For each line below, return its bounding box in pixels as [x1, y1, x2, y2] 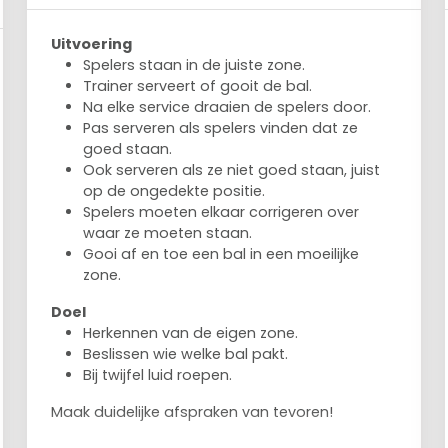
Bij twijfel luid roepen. [83, 365, 233, 385]
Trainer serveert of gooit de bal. [83, 76, 313, 96]
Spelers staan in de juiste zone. [83, 55, 306, 75]
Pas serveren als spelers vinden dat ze [83, 118, 359, 138]
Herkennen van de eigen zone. [83, 323, 299, 343]
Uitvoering [51, 34, 133, 54]
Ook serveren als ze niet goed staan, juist [83, 160, 381, 180]
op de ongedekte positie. [83, 181, 266, 201]
